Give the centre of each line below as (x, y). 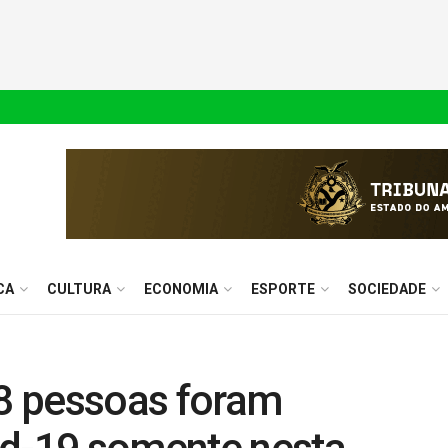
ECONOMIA (181, 289)
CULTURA (79, 289)
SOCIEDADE (387, 289)
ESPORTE (283, 289)
